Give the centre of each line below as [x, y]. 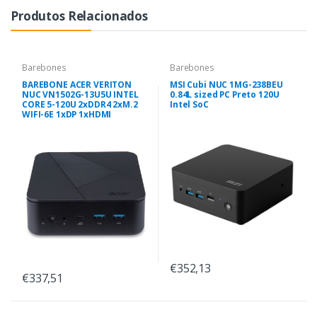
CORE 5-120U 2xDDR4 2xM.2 [80, 104]
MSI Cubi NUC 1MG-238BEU [226, 84]
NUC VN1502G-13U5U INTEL [80, 94]
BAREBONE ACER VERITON [77, 84]
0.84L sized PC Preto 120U [225, 94]
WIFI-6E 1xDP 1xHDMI [67, 114]
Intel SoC [189, 104]
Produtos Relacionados [79, 16]
